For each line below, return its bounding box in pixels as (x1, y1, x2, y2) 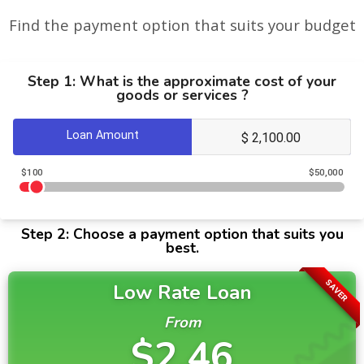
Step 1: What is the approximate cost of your (28, 71, 336, 92)
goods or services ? (115, 85, 249, 106)
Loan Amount (66, 128, 139, 143)
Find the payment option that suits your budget (8, 15, 356, 36)
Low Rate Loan (112, 279, 252, 305)
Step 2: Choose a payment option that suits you (20, 224, 344, 245)
